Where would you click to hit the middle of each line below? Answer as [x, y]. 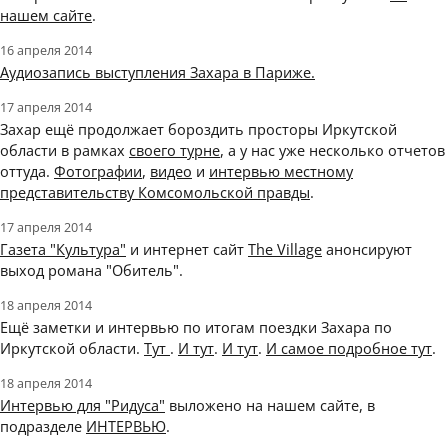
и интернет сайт [187, 249]
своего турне [174, 150]
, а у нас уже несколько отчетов [332, 150]
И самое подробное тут [349, 348]
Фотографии [98, 171]
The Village [285, 249]
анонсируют [367, 249]
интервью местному [281, 171]
